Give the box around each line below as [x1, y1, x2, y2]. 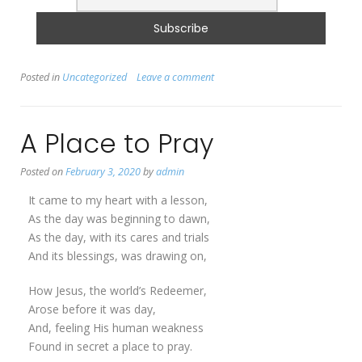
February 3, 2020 [65, 165, 141, 179]
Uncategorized [62, 70, 127, 85]
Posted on [20, 165, 65, 179]
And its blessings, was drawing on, [28, 248, 207, 264]
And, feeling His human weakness [28, 320, 204, 336]
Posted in [20, 70, 62, 85]
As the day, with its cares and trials [28, 229, 209, 246]
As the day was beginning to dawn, [28, 211, 210, 227]
